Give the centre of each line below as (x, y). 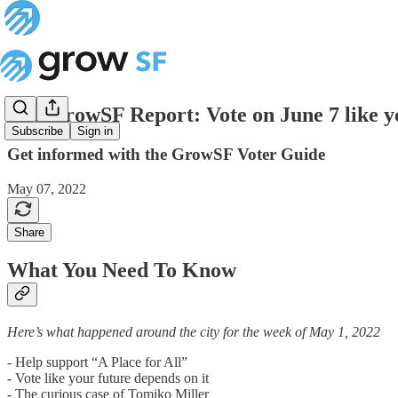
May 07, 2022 (47, 188)
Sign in (95, 131)
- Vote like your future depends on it (108, 378)
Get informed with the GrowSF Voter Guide (166, 154)
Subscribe (37, 131)
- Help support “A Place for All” (97, 362)
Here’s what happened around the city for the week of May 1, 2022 (194, 332)
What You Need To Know (122, 271)
